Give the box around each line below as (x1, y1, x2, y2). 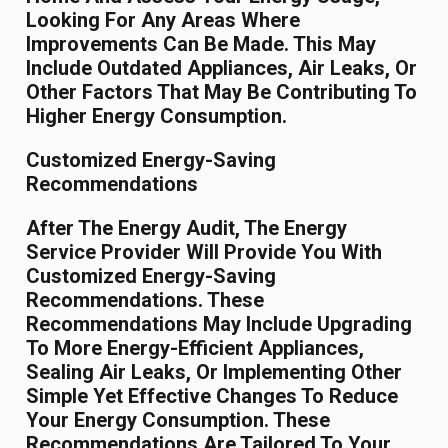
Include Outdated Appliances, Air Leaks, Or (26, 56, 418, 81)
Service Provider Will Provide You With (26, 240, 383, 265)
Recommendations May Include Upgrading (26, 312, 413, 337)
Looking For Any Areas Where (26, 8, 301, 33)
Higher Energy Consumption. (26, 104, 288, 129)
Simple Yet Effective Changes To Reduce (26, 384, 399, 409)
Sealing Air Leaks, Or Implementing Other (26, 360, 403, 385)
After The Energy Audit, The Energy (26, 216, 348, 241)
